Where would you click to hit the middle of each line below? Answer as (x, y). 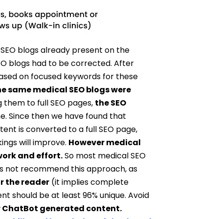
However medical (105, 142)
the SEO (111, 103)
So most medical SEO (104, 156)
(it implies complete (89, 182)
